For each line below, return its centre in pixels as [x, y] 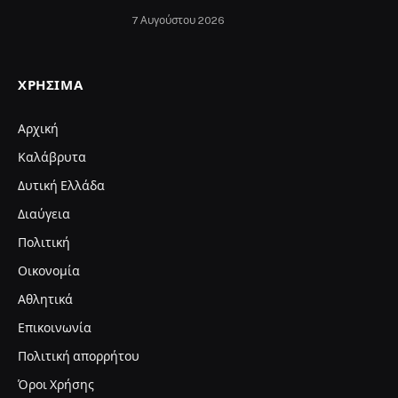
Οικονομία [49, 271]
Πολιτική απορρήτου [79, 356]
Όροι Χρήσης [56, 384]
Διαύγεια [44, 214]
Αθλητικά [45, 299]
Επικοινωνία [55, 327]
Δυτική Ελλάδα [61, 185]
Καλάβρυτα [52, 157]
